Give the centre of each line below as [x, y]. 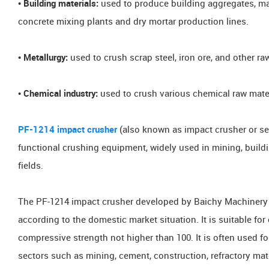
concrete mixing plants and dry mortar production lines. [133, 22]
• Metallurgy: [44, 58]
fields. [31, 166]
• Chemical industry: [58, 94]
